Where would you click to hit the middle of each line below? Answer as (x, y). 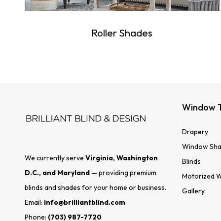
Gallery (193, 191)
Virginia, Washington (122, 158)
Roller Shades (122, 33)
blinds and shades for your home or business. (95, 187)
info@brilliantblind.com (85, 202)
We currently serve (55, 158)
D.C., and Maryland (57, 172)
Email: (34, 202)
